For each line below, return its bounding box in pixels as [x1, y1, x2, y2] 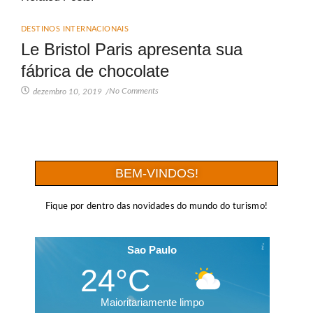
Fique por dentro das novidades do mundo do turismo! [45, 201, 268, 211]
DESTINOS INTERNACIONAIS [21, 24, 129, 33]
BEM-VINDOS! [115, 166, 198, 180]
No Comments [109, 86, 159, 95]
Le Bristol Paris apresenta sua [21, 39, 242, 59]
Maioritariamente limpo [100, 296, 204, 309]
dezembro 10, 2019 [33, 87, 102, 96]
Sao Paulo [127, 244, 177, 256]
